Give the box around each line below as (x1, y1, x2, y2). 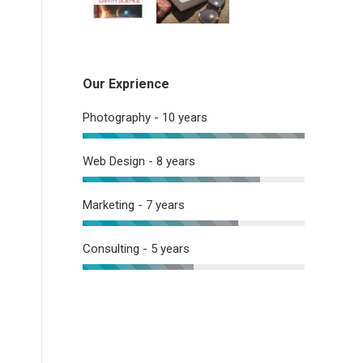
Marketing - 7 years (83, 198, 185, 213)
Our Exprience (83, 76, 169, 92)
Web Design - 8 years (83, 154, 195, 169)
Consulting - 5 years (83, 241, 190, 257)
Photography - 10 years (83, 110, 207, 126)
